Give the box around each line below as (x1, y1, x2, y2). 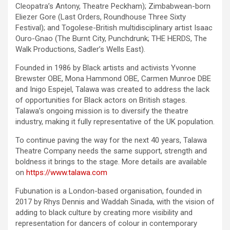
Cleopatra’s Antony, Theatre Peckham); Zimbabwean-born (15, 2, 210, 11)
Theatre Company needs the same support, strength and (15, 146, 207, 156)
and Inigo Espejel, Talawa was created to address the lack (15, 85, 209, 94)
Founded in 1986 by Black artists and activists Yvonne (15, 63, 196, 73)
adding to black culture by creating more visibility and (15, 208, 193, 218)
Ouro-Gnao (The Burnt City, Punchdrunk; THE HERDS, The (15, 34, 207, 44)
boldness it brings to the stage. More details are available (15, 157, 207, 167)
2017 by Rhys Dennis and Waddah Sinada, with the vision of (15, 197, 215, 207)
